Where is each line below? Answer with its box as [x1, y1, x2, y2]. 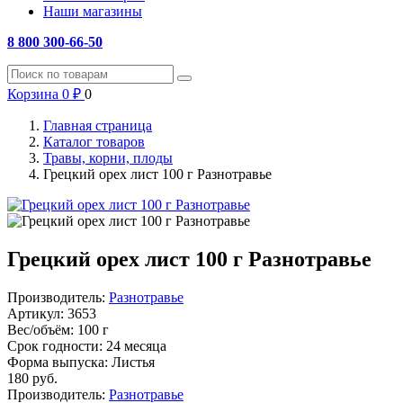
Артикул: [7, 305, 64, 321]
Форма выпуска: [7, 354, 108, 370]
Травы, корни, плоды [43, 150, 173, 166]
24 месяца [106, 337, 166, 354]
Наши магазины [43, 4, 142, 19]
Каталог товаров [43, 134, 145, 149]
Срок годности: [7, 337, 103, 354]
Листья [112, 354, 155, 370]
